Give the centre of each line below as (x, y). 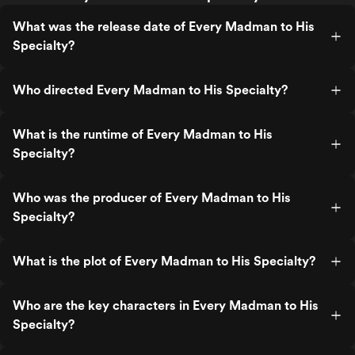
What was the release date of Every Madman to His (164, 27)
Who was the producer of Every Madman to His (152, 198)
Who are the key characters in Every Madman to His (166, 305)
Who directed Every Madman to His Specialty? (150, 90)
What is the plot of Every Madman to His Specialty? (164, 261)
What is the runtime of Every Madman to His (143, 134)
